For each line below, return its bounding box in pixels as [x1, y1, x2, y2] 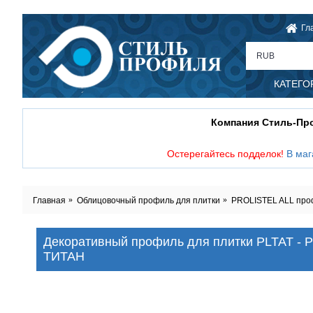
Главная [33, 195, 66, 205]
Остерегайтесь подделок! [166, 148, 286, 159]
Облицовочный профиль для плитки [77, 195, 220, 205]
